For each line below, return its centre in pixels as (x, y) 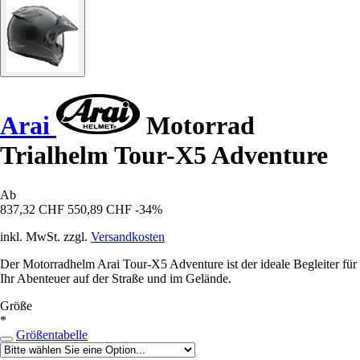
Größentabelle (52, 334)
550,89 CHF (100, 209)
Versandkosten (128, 236)
